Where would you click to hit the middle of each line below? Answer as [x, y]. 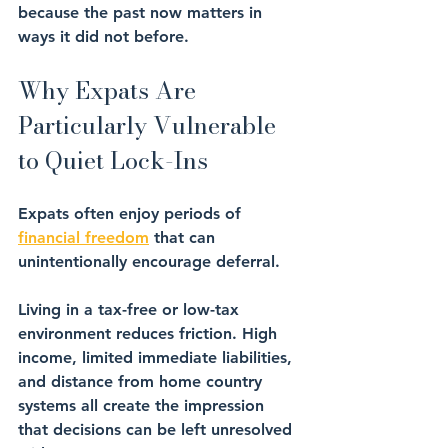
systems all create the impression [143, 405]
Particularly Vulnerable [150, 125]
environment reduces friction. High [150, 333]
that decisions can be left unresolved [157, 429]
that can [184, 237]
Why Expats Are [110, 90]
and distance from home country [142, 381]
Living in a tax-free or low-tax [131, 309]
